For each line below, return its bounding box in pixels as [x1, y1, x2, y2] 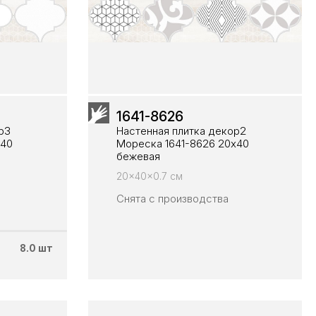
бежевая [116, 150, 160, 164]
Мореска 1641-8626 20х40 [116, 137, 249, 151]
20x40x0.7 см [116, 170, 183, 183]
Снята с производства [116, 192, 229, 206]
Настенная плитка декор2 [116, 124, 246, 138]
